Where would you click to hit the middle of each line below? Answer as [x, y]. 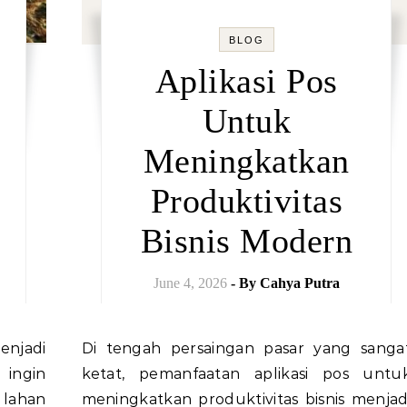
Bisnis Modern [246, 241]
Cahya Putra [299, 283]
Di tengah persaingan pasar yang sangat [87, 348]
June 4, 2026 [190, 283]
